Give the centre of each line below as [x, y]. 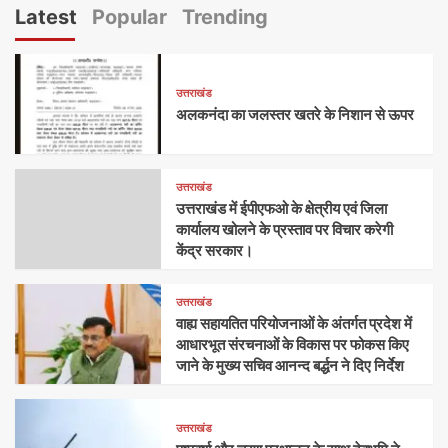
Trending [225, 17]
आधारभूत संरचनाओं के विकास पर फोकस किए [293, 345]
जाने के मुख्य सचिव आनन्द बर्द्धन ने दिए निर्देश [290, 366]
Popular [129, 17]
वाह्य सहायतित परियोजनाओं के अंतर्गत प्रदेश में [294, 324]
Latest [46, 17]
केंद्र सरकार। [215, 251]
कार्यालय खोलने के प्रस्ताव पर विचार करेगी [285, 230]
